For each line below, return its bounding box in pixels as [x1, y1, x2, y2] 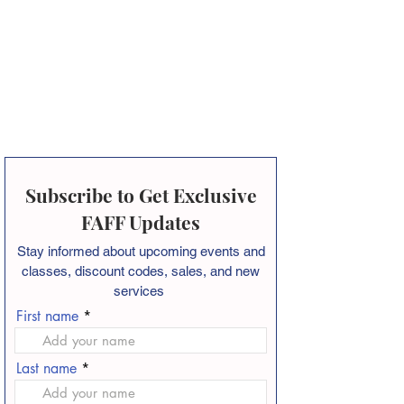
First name [16, 306, 78, 326]
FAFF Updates [81, 208, 200, 234]
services [114, 282, 168, 298]
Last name [16, 358, 77, 378]
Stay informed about [16, 243, 139, 259]
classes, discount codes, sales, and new [22, 262, 260, 279]
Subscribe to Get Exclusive [24, 181, 257, 207]
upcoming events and [138, 243, 265, 259]
